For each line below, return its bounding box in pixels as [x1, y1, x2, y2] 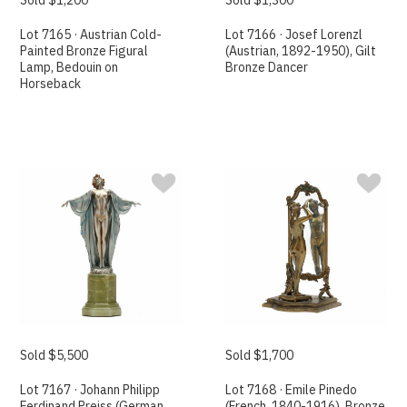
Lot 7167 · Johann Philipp [20, 382, 161, 399]
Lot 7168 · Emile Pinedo [225, 382, 358, 399]
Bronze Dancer [225, 58, 309, 75]
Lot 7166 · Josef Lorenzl [225, 25, 363, 43]
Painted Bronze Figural [20, 42, 149, 59]
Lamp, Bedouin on [20, 58, 119, 75]
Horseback [20, 74, 82, 92]
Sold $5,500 [20, 347, 89, 364]
